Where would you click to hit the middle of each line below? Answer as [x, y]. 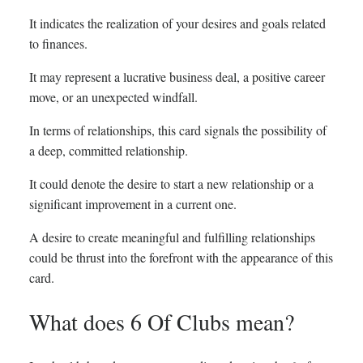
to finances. [58, 43]
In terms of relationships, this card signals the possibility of [178, 130]
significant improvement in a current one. [133, 203]
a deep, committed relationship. [109, 150]
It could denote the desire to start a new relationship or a [171, 183]
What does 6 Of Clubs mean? [162, 322]
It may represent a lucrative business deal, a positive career [177, 76]
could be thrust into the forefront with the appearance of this [181, 257]
